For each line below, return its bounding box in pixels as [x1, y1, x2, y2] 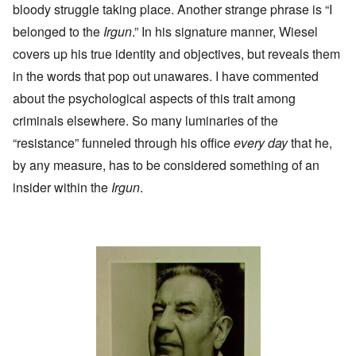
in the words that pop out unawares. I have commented [13, 67, 319, 86]
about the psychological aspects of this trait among [13, 89, 296, 108]
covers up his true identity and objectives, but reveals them [13, 44, 340, 64]
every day [234, 133, 291, 153]
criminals [13, 111, 67, 130]
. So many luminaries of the [126, 111, 278, 130]
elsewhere [67, 111, 126, 130]
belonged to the [13, 22, 103, 41]
